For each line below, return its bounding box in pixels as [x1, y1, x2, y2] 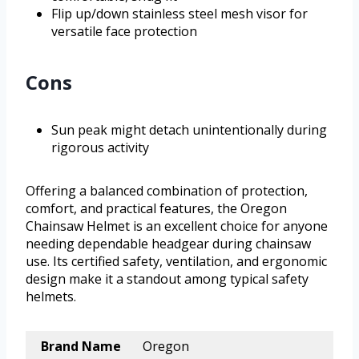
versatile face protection [51, 22, 197, 41]
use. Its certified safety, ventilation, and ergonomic [26, 252, 327, 271]
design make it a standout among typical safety [26, 270, 309, 288]
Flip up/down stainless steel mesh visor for [51, 5, 308, 23]
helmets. [26, 288, 76, 306]
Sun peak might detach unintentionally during [51, 121, 327, 139]
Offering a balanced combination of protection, [26, 182, 308, 200]
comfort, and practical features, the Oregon [26, 200, 287, 218]
